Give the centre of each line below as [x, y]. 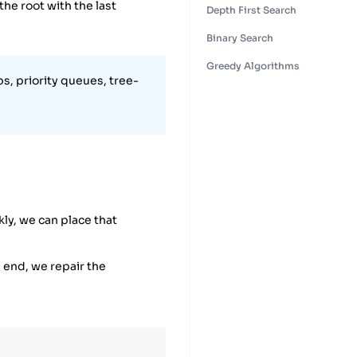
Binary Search [239, 37]
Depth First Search [251, 10]
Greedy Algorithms [253, 65]
